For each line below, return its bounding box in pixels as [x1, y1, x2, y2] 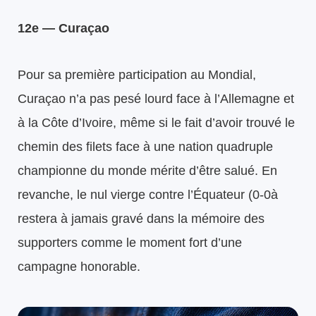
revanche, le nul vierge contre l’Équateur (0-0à [18, 187, 278, 202]
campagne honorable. [18, 259, 140, 274]
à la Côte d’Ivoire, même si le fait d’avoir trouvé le [18, 115, 295, 130]
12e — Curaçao [18, 20, 109, 35]
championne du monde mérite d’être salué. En [18, 163, 277, 178]
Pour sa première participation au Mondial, [18, 67, 256, 82]
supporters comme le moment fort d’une [18, 235, 242, 250]
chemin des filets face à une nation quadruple [18, 139, 273, 154]
